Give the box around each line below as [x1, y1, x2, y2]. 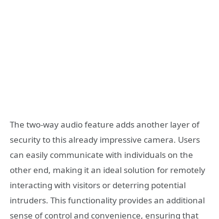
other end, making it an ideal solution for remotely [10, 164, 205, 175]
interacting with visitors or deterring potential [10, 179, 186, 191]
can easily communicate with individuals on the [10, 149, 193, 160]
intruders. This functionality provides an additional [10, 194, 205, 206]
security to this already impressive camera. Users [10, 133, 200, 145]
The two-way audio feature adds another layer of [10, 118, 199, 130]
